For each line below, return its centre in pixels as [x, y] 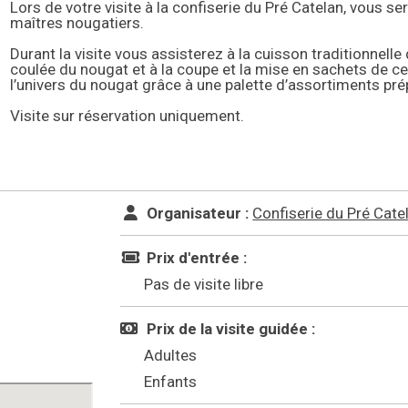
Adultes [171, 355]
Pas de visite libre [204, 284]
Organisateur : [196, 213]
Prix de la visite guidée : [229, 329]
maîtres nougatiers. [76, 23]
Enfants [171, 382]
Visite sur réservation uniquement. [127, 116]
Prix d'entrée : [195, 258]
